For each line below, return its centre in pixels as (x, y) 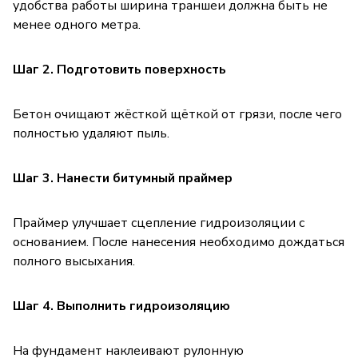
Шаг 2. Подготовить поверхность (119, 69)
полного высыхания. (74, 261)
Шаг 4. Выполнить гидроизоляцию (121, 306)
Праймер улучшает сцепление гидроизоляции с (159, 223)
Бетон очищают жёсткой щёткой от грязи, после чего (177, 114)
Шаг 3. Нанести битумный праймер (123, 178)
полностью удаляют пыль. (91, 133)
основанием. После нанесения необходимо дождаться (179, 242)
